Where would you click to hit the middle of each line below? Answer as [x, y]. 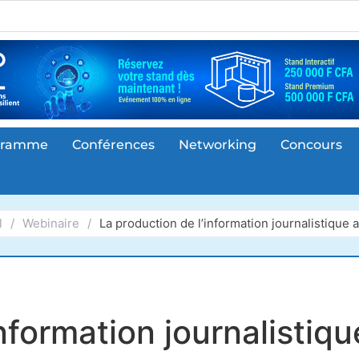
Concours [311, 145]
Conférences [113, 145]
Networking [218, 145]
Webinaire [50, 223]
